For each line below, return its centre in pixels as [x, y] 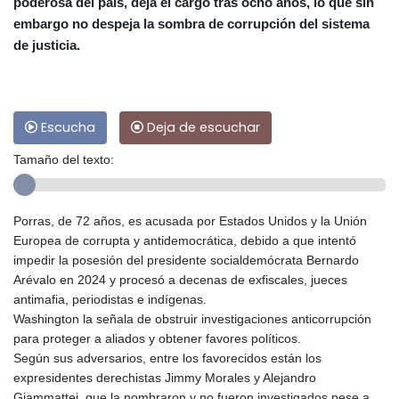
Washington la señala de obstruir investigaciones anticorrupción [192, 319]
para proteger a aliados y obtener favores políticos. [157, 339]
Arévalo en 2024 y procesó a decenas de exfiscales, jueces [180, 280]
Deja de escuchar [202, 128]
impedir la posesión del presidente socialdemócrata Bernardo [186, 261]
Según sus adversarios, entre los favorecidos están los [167, 358]
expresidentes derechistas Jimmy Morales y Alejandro [165, 378]
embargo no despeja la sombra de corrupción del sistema [191, 24]
